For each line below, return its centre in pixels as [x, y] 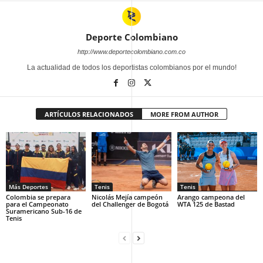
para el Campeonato [37, 204]
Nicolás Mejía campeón [127, 197]
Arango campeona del [211, 197]
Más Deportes [28, 187]
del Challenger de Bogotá [130, 204]
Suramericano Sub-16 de [44, 211]
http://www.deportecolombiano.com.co [131, 51]
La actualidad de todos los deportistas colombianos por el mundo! [131, 67]
